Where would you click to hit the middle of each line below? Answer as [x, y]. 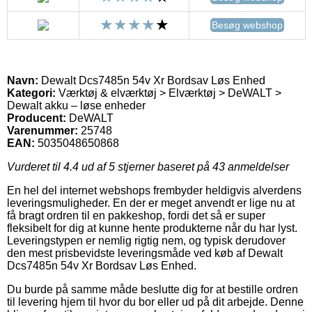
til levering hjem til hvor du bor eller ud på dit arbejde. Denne [155, 302]
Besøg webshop [247, 25]
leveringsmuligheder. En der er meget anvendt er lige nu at [151, 203]
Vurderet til [35, 166]
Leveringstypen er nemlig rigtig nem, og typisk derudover [146, 240]
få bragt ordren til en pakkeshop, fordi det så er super [136, 215]
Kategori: [31, 93]
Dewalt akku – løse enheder [76, 105]
